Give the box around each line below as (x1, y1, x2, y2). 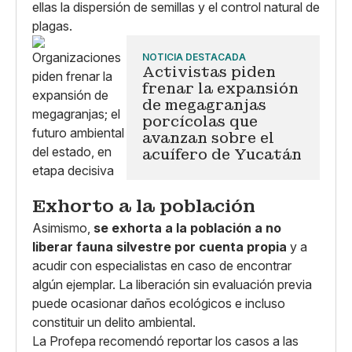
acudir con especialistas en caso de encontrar (32, 257, 291, 273)
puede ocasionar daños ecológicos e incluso (32, 295, 285, 311)
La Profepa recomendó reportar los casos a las (32, 332, 299, 349)
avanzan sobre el (142, 128, 274, 147)
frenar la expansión (142, 79, 299, 97)
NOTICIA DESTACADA (142, 50, 246, 63)
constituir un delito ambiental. (32, 313, 196, 330)
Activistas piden (142, 62, 276, 81)
